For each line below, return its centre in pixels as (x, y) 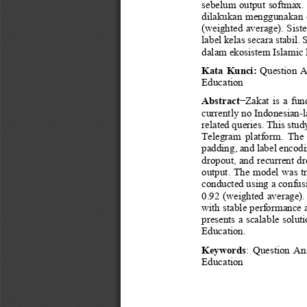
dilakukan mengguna (245, 16)
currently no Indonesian (250, 112)
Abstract (221, 101)
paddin (216, 148)
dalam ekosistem (237, 51)
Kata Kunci (228, 70)
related (217, 124)
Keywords (224, 249)
